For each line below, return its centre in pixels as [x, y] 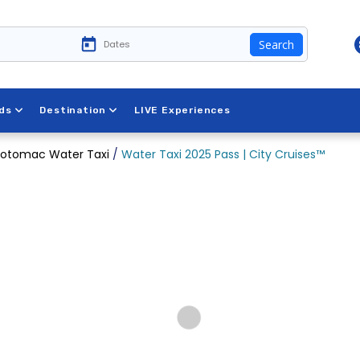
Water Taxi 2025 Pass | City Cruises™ [223, 154]
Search [276, 44]
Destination [73, 110]
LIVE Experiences [182, 110]
